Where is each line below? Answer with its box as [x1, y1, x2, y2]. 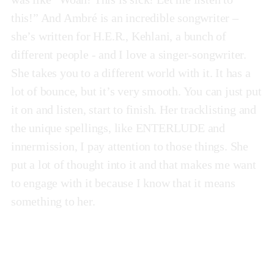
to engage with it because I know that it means [11, 176, 235, 190]
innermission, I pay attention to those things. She [11, 139, 248, 154]
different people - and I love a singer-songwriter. [11, 48, 246, 62]
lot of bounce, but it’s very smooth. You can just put [11, 84, 262, 98]
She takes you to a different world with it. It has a [11, 66, 251, 80]
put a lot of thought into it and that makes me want [11, 158, 256, 172]
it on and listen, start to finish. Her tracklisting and [11, 103, 256, 117]
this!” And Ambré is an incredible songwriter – [11, 11, 239, 25]
